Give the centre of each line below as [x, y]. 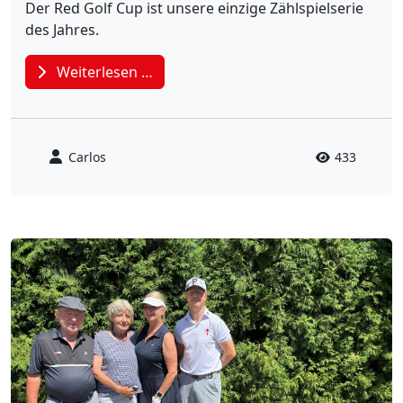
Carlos [87, 157]
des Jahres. [62, 29]
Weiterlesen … [103, 72]
